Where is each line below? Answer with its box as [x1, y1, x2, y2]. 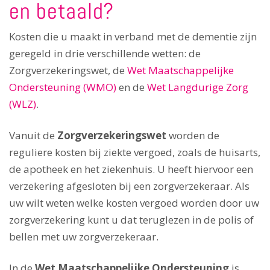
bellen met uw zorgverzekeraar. [9, 229, 159, 243]
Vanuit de [9, 128, 57, 142]
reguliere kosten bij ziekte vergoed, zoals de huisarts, [9, 145, 260, 159]
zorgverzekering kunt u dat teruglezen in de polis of [9, 212, 254, 227]
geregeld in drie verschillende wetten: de [9, 46, 201, 60]
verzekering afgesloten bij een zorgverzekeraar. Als [9, 178, 250, 193]
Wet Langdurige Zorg [147, 80, 248, 94]
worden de [166, 128, 219, 142]
